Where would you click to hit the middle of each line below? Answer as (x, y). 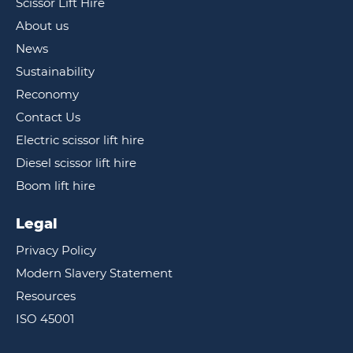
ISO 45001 (45, 318)
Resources (46, 295)
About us (42, 25)
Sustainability (55, 71)
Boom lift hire (56, 185)
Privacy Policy (56, 250)
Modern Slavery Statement (94, 273)
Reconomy (47, 94)
